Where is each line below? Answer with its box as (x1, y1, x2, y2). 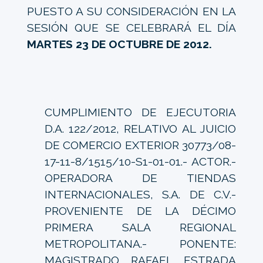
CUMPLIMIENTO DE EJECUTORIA (44, 105, 237, 119)
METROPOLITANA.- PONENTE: (44, 237, 237, 250)
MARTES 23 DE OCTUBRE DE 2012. (26, 37, 212, 50)
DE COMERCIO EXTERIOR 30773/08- (44, 138, 237, 151)
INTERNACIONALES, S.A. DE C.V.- (44, 187, 237, 201)
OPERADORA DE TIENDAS (44, 171, 237, 184)
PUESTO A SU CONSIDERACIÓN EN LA (26, 4, 237, 18)
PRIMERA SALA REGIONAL (44, 220, 237, 234)
